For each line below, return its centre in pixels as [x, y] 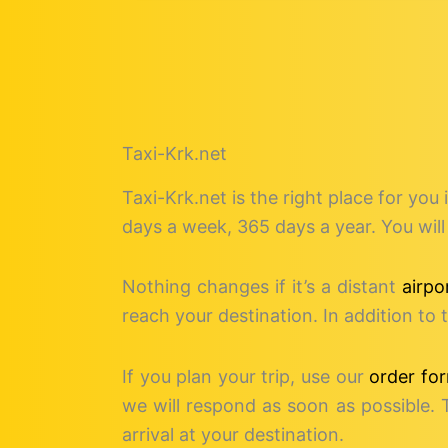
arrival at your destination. [233, 434]
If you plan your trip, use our [246, 376]
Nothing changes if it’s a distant [262, 287]
